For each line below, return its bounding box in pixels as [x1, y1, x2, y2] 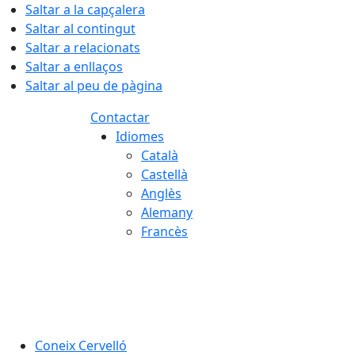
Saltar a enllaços [25, 58, 123, 75]
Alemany [141, 204, 193, 221]
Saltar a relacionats [25, 39, 140, 56]
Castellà [141, 166, 188, 183]
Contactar [90, 109, 150, 126]
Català [141, 147, 178, 164]
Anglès [141, 185, 181, 202]
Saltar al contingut [25, 20, 136, 37]
